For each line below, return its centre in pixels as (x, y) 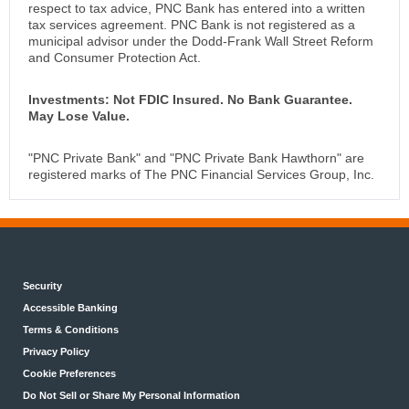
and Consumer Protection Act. (115, 58)
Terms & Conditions (71, 330)
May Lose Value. (79, 116)
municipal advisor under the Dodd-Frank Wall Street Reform (201, 42)
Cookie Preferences (69, 374)
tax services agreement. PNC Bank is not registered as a (192, 25)
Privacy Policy (56, 352)
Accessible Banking (70, 308)
